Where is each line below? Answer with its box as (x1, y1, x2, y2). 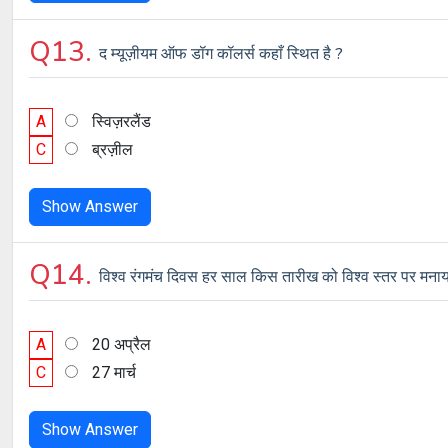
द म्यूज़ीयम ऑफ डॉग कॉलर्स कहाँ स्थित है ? (99, 43, 343, 65)
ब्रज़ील (92, 140, 133, 159)
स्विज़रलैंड (92, 112, 151, 131)
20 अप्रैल (92, 335, 151, 354)
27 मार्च (92, 363, 136, 382)
